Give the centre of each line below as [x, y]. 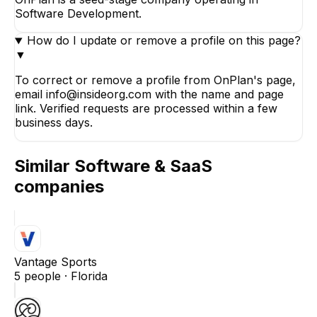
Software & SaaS [143, 166]
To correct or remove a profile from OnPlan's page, [155, 80]
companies [59, 187]
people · [46, 276]
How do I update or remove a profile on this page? [163, 41]
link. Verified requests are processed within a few [146, 109]
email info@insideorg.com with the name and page [149, 94]
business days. [54, 123]
